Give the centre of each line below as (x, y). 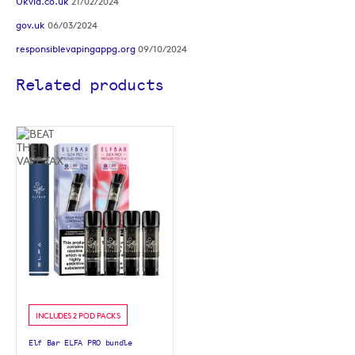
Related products (90, 84)
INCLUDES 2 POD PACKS (78, 315)
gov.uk (31, 25)
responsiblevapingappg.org (76, 48)
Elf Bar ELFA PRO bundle (80, 343)
